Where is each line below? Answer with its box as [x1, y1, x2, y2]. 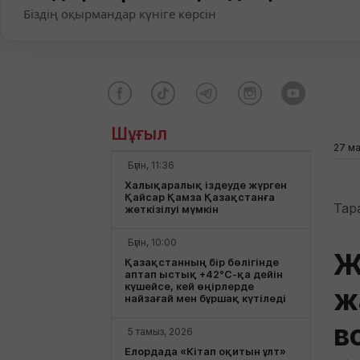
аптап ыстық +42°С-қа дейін [125, 268, 283, 280]
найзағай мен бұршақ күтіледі [125, 292, 286, 305]
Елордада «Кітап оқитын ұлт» [125, 345, 286, 358]
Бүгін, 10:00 [128, 235, 177, 248]
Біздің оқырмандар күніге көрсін [23, 5, 216, 22]
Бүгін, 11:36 [128, 158, 174, 171]
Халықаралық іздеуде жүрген [125, 178, 287, 191]
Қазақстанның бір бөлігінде [125, 256, 279, 268]
